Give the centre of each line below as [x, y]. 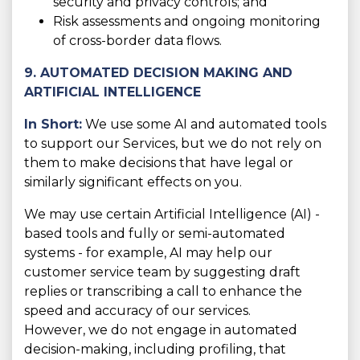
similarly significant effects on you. [133, 182]
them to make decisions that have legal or [159, 163]
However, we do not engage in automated [161, 330]
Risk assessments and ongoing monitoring [187, 22]
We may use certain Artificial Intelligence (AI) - [172, 215]
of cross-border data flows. [137, 41]
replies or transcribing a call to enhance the [163, 292]
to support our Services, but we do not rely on [173, 144]
